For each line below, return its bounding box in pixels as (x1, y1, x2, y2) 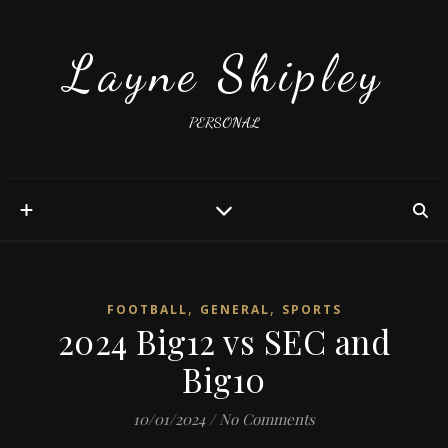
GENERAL (199, 301, 270, 318)
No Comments (219, 409, 315, 429)
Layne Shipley (64, 44, 384, 104)
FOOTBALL (106, 301, 188, 318)
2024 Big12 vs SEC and (57, 319, 391, 363)
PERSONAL (188, 113, 260, 131)
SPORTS (281, 301, 342, 318)
